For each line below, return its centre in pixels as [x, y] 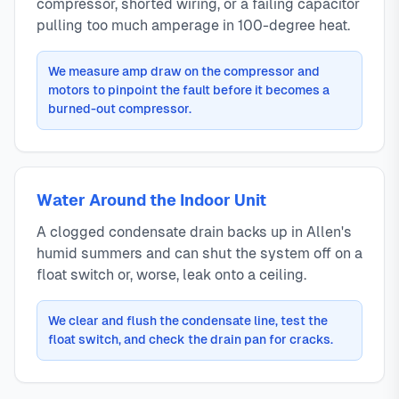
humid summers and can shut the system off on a [199, 254]
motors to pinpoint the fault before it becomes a [189, 90]
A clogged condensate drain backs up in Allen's [194, 232]
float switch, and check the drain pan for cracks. [191, 340]
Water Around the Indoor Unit [151, 200]
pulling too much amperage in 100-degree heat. [193, 26]
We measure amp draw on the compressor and [184, 72]
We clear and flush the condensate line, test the [188, 321]
